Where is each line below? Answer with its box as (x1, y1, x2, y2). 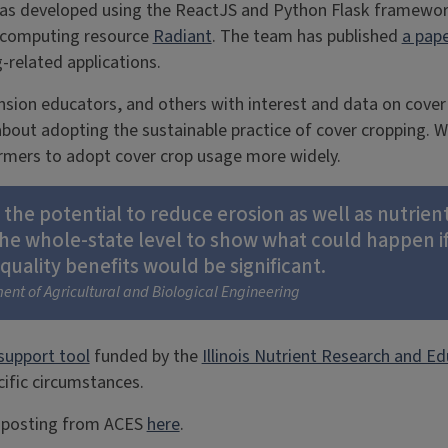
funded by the (89, 344, 202, 369)
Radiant (152, 24, 212, 49)
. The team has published (211, 24, 402, 49)
